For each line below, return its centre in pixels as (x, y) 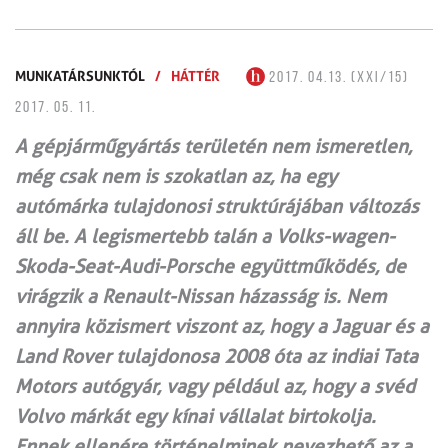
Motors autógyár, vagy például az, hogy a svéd (215, 386)
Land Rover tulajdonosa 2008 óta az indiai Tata (216, 356)
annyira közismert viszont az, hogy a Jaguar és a (222, 326)
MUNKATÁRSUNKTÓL (80, 75)
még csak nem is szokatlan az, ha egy (176, 176)
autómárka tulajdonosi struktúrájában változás (217, 206)
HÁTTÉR (195, 75)
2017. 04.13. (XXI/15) (337, 77)
